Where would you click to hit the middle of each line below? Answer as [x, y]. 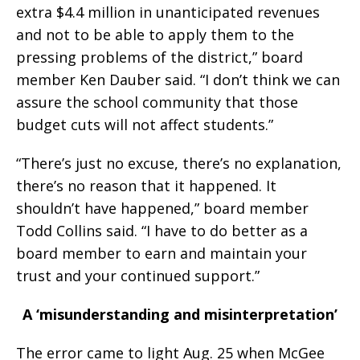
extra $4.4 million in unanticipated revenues [168, 12]
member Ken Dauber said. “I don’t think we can [178, 79]
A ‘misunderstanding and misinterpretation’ [180, 314]
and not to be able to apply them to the [155, 34]
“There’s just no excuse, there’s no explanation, [179, 163]
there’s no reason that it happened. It [146, 185]
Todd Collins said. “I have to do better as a [162, 230]
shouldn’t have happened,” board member [162, 208]
